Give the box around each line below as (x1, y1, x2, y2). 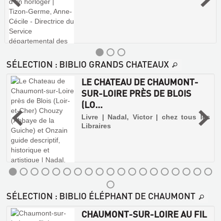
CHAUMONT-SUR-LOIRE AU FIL (81, 208, 207, 220)
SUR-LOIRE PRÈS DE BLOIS (81, 87, 192, 99)
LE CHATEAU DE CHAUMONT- (81, 76, 199, 88)
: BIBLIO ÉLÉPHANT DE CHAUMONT (53, 190, 195, 202)
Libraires (81, 122, 111, 130)
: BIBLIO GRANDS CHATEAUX (53, 58, 169, 70)
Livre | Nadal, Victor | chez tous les (81, 113, 210, 121)
